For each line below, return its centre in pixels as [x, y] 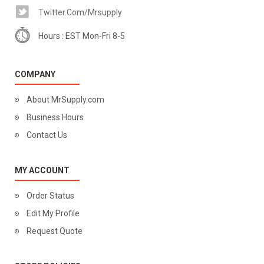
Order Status [50, 196]
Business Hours [55, 117]
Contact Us [47, 135]
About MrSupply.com [65, 100]
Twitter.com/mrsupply [80, 12]
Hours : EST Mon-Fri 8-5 [82, 36]
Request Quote [55, 231]
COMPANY [35, 74]
